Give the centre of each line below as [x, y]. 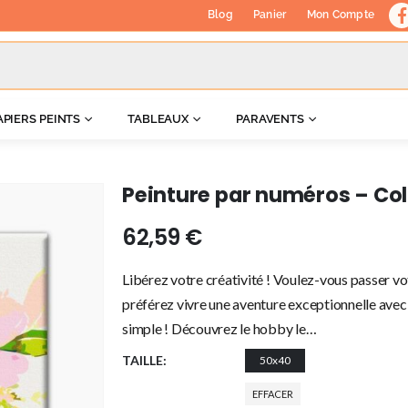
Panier [270, 15]
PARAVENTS [270, 119]
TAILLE [142, 360]
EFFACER [272, 393]
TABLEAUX [158, 119]
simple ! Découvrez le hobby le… [219, 328]
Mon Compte [341, 15]
